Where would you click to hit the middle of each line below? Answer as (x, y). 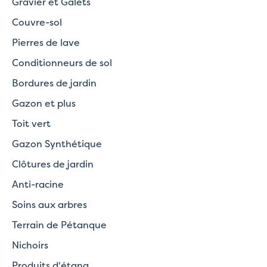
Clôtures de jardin (53, 164)
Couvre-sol (37, 22)
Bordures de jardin (54, 83)
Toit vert (31, 123)
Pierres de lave (46, 42)
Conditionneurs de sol (62, 62)
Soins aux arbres (49, 204)
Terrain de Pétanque (59, 224)
